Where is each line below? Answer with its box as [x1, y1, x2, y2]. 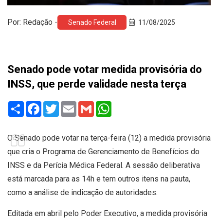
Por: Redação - [7, 17, 57, 27]
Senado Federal [68, 18, 116, 26]
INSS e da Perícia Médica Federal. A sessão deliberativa [7, 160, 200, 170]
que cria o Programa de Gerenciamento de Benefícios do [7, 146, 200, 156]
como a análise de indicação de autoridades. [7, 187, 158, 197]
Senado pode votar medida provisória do [7, 63, 202, 75]
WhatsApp [111, 100, 146, 109]
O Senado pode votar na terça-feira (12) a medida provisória [7, 133, 211, 143]
